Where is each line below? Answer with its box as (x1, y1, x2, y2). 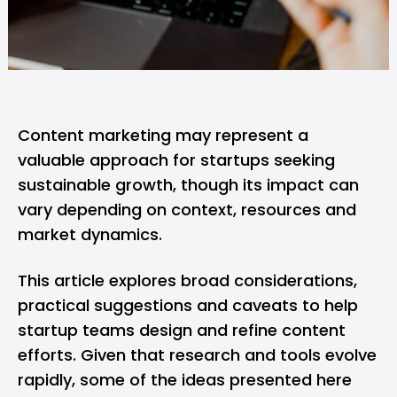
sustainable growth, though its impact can (18, 174, 359, 196)
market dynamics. (18, 223, 162, 245)
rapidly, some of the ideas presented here (18, 369, 352, 391)
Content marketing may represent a (18, 124, 308, 146)
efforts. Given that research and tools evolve (18, 344, 377, 366)
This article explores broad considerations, (18, 269, 357, 292)
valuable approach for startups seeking (18, 149, 335, 171)
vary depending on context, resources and (18, 198, 356, 221)
